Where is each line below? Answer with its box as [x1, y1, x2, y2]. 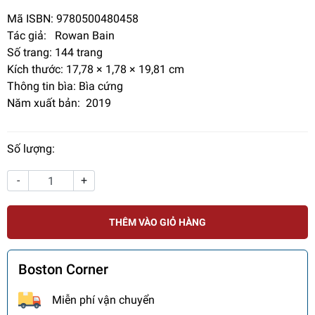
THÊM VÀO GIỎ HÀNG [109, 216, 206, 228]
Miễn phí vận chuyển [52, 293, 155, 307]
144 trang [55, 46, 103, 60]
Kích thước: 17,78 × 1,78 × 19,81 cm [7, 63, 184, 77]
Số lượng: [7, 142, 55, 156]
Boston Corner [18, 261, 108, 278]
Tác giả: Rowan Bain [7, 29, 115, 43]
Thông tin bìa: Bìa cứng [7, 79, 123, 94]
